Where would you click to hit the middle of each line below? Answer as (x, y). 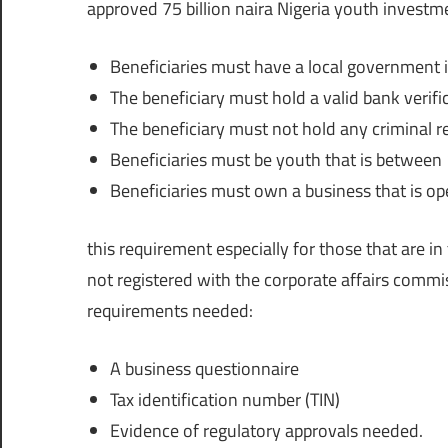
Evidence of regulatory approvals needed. (266, 430)
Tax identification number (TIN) (224, 399)
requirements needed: (170, 310)
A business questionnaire (204, 368)
